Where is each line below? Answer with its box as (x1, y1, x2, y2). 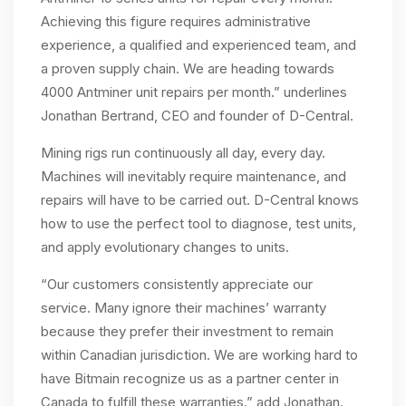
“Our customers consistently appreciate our (41, 275, 313, 293)
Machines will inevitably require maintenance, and (41, 168, 346, 185)
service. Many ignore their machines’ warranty (41, 299, 326, 316)
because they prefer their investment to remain (41, 323, 333, 340)
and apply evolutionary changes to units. (41, 238, 289, 256)
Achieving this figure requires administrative (41, 13, 311, 30)
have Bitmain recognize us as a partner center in (41, 370, 339, 387)
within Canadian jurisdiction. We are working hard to (41, 346, 358, 363)
